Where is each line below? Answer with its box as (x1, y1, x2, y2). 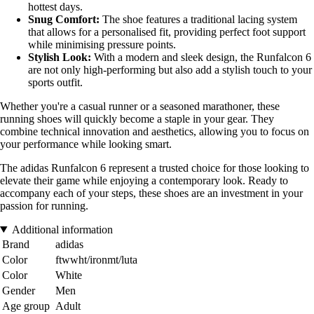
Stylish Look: (28, 50, 91, 63)
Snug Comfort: (28, 13, 100, 25)
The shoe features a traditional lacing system (100, 13, 297, 25)
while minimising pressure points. (28, 38, 176, 50)
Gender (2, 284, 35, 296)
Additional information (11, 223, 113, 235)
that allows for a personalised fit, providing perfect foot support (28, 25, 306, 38)
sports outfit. (28, 76, 83, 88)
